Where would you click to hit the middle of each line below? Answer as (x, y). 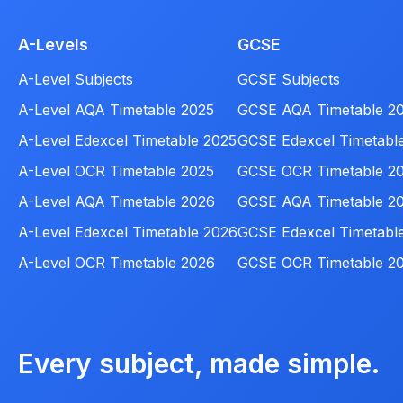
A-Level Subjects (76, 80)
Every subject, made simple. (199, 364)
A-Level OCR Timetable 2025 (116, 171)
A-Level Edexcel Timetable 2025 (127, 141)
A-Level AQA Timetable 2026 (116, 202)
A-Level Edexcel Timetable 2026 (128, 233)
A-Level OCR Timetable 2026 (116, 263)
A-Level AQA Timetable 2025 (116, 110)
